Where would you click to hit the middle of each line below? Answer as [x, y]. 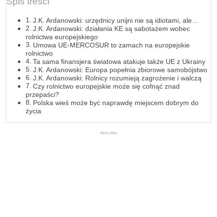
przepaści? [42, 95]
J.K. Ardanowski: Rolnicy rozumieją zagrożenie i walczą [117, 78]
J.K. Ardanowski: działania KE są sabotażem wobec [111, 29]
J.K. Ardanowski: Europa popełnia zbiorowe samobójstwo [120, 70]
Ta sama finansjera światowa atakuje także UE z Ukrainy [119, 62]
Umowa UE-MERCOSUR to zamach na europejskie [111, 45]
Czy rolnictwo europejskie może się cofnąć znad [106, 86]
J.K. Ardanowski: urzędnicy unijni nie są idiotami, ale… [116, 21]
